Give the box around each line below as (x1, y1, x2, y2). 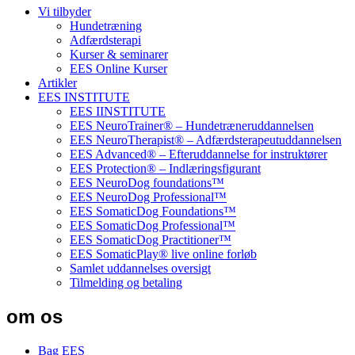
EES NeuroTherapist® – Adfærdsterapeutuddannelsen (70, 132, 342, 147)
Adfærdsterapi (70, 32, 141, 47)
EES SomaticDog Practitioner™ (70, 232, 231, 246)
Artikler (38, 75, 77, 90)
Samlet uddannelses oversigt (70, 261, 211, 275)
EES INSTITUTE (38, 90, 130, 104)
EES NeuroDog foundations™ (70, 175, 224, 189)
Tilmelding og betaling (70, 275, 182, 289)
